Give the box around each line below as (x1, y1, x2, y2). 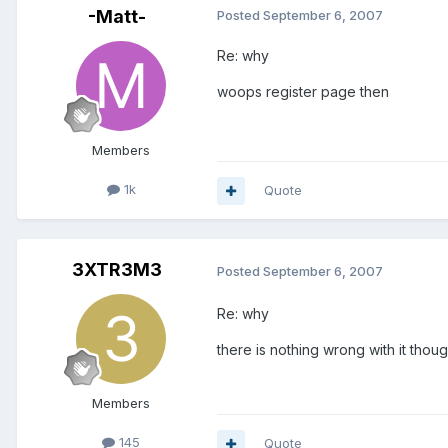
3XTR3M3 (72, 259, 162, 281)
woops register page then (217, 83, 389, 101)
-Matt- (88, 6, 146, 28)
